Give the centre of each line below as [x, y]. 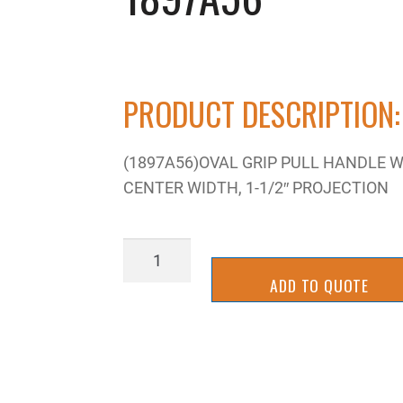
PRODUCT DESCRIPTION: [262, 114]
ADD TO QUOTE [319, 285]
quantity [152, 275]
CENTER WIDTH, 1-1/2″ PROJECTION [256, 188]
